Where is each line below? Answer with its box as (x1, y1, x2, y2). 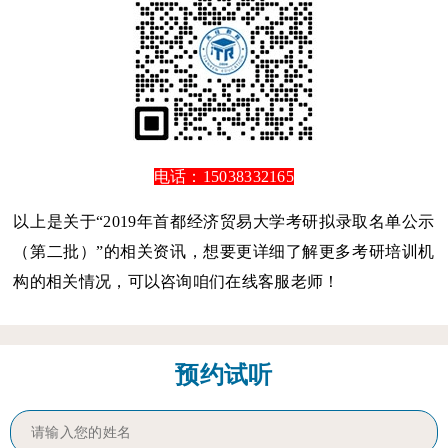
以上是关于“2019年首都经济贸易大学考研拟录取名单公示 (13, 212, 435, 230)
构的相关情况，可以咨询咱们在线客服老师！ (13, 272, 340, 290)
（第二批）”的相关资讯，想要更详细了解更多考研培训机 (13, 242, 435, 260)
